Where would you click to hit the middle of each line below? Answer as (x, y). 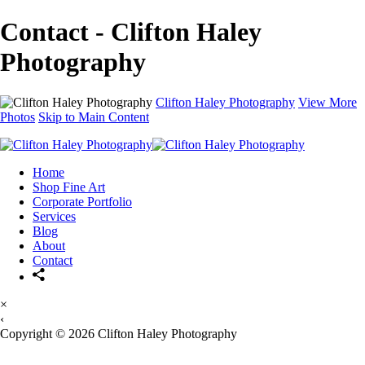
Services (54, 216)
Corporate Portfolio (82, 201)
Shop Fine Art (69, 187)
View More (328, 102)
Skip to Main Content (94, 117)
